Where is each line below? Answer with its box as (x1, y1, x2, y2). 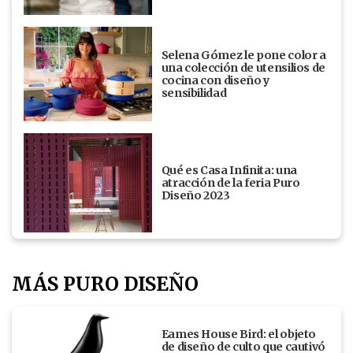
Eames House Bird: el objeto (161, 326, 317, 341)
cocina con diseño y (161, 72, 269, 87)
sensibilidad (161, 85, 227, 100)
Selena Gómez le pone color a (161, 47, 326, 62)
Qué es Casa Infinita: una (161, 162, 297, 177)
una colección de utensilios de (161, 60, 326, 75)
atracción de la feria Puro (161, 175, 300, 190)
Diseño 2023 (161, 188, 230, 203)
